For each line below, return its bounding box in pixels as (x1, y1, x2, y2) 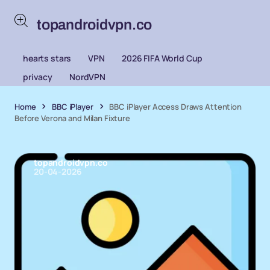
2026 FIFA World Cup (121, 52, 203, 64)
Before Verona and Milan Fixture (14, 113, 130, 124)
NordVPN (69, 71, 106, 83)
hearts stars (23, 52, 72, 64)
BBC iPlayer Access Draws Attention (109, 101, 242, 112)
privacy (23, 71, 53, 83)
